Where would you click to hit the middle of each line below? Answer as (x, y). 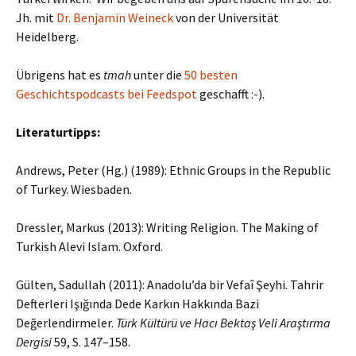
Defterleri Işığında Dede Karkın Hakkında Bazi (137, 304)
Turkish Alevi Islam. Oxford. (89, 246)
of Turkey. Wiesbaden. (74, 189)
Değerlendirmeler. (66, 323)
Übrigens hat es (60, 75)
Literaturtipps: (58, 132)
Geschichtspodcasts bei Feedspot (106, 94)
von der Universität (226, 17)
